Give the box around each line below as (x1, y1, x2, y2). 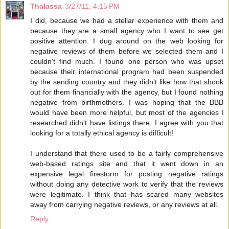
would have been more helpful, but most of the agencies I (30, 108, 223, 117)
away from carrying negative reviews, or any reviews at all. (30, 200, 219, 209)
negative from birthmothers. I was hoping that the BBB (30, 98, 223, 107)
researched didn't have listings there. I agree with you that (30, 119, 223, 127)
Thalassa (30, 2, 62, 11)
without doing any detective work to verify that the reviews (30, 180, 223, 189)
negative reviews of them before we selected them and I (30, 47, 223, 56)
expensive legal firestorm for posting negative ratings (30, 170, 223, 178)
